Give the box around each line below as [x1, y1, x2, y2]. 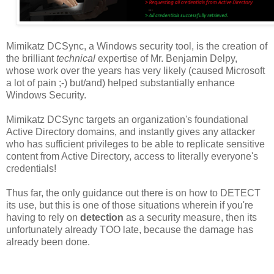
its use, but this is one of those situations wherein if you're [6, 199, 253, 210]
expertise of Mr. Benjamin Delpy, [95, 53, 237, 64]
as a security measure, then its [124, 212, 257, 223]
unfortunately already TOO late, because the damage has [6, 224, 253, 235]
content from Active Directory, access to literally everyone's [6, 150, 258, 161]
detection [80, 212, 124, 223]
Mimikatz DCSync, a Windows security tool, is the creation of [6, 40, 267, 51]
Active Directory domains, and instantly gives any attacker [6, 126, 255, 137]
